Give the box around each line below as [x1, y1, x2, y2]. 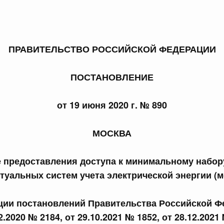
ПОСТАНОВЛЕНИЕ [70, 70, 153, 83]
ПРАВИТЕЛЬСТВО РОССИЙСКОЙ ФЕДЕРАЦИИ [8, 42, 216, 55]
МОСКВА [92, 126, 131, 139]
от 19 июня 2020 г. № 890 [57, 98, 167, 111]
